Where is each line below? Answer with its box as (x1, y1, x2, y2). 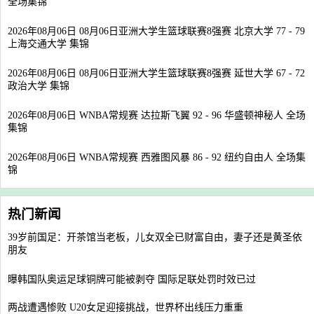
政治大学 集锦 (8, 81, 69, 93)
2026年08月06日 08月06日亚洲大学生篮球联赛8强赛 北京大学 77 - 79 (8, 26, 305, 36)
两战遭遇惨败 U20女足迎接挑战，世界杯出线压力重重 (8, 302, 243, 313)
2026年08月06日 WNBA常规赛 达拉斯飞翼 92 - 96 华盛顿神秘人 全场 (8, 110, 306, 121)
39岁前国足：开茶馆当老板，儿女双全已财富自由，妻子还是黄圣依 (8, 232, 302, 243)
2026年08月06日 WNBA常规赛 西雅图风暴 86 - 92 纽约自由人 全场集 (8, 152, 306, 163)
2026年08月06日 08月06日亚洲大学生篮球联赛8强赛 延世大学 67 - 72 (8, 68, 305, 78)
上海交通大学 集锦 (8, 39, 89, 50)
